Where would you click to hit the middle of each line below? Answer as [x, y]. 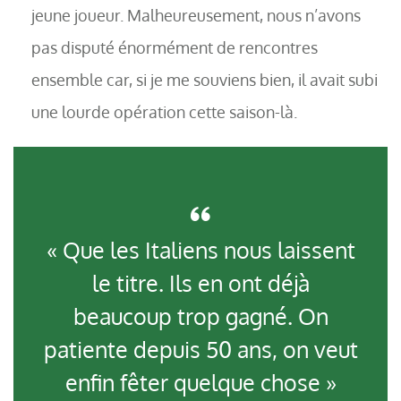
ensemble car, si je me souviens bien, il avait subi [205, 80]
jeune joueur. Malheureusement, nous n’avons [196, 15]
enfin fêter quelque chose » [200, 383]
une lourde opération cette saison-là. [164, 112]
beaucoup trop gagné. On [200, 316]
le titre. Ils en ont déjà [200, 283]
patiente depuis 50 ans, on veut [200, 350]
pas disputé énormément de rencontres [175, 47]
